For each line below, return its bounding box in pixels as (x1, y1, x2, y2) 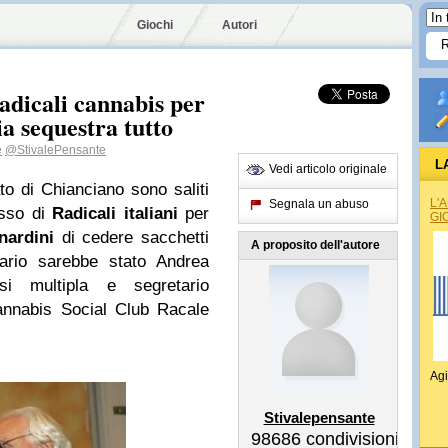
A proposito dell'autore (251, 238, 380, 252)
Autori (222, 18, 257, 32)
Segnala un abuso (269, 197, 369, 211)
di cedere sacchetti (53, 228, 210, 247)
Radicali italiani (52, 204, 178, 223)
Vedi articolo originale (269, 162, 387, 176)
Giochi (137, 18, 173, 32)
